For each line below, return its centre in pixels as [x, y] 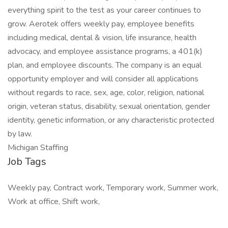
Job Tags [27, 162]
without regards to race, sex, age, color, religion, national [106, 93]
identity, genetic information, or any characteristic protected [111, 120]
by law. [20, 134]
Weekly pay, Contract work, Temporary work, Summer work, [113, 188]
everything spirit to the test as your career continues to [104, 10]
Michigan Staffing [38, 148]
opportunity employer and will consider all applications [103, 79]
